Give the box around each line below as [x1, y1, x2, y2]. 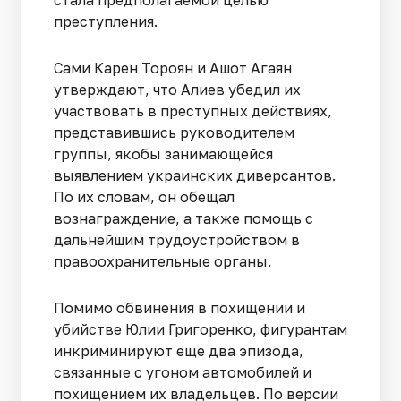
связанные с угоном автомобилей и [54, 363, 311, 382]
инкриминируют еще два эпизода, [54, 342, 303, 361]
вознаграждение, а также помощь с [54, 209, 313, 228]
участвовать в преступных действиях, [54, 102, 332, 121]
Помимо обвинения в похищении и [54, 299, 305, 318]
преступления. [54, 13, 158, 31]
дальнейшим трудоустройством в [54, 231, 300, 250]
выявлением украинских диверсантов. [54, 166, 336, 185]
